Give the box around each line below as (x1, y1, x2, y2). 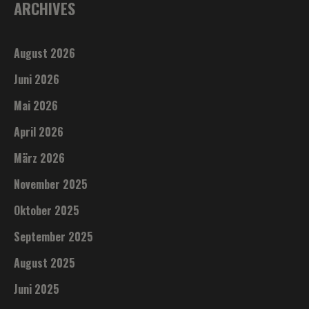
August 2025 (14, 254, 76, 271)
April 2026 (14, 123, 64, 140)
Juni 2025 (14, 280, 60, 297)
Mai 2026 (14, 97, 59, 114)
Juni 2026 (14, 70, 60, 88)
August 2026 (14, 44, 76, 61)
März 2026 (14, 149, 66, 166)
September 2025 (14, 228, 94, 245)
